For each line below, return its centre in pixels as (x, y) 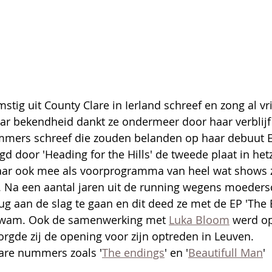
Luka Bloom (199, 219)
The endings (133, 252)
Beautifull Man (226, 252)
